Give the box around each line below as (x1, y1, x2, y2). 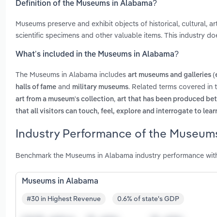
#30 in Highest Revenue (27, 194, 101, 203)
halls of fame (15, 84, 56, 91)
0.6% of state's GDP (117, 194, 179, 203)
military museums (72, 84, 128, 91)
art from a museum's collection (15, 96, 114, 103)
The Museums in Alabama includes (15, 70, 128, 79)
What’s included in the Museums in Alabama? (15, 51, 179, 59)
